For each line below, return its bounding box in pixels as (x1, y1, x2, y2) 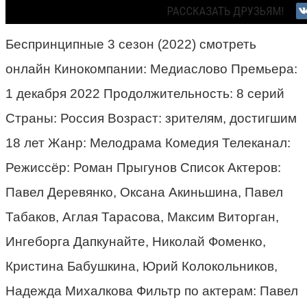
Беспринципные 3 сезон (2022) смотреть (5, 36, 256, 51)
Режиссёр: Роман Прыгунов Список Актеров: (5, 160, 281, 175)
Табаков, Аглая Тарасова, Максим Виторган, (5, 209, 279, 224)
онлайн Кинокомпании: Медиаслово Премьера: (5, 61, 297, 76)
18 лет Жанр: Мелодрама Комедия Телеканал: (5, 135, 291, 150)
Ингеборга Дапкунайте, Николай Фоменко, (5, 234, 266, 249)
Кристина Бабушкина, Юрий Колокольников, (5, 258, 278, 273)
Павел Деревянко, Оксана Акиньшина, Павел (5, 184, 283, 199)
